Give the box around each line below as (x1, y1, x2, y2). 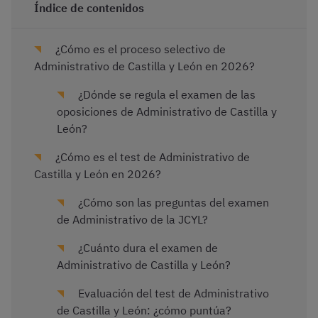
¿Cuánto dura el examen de (75, 241, 218, 256)
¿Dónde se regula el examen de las (75, 87, 256, 102)
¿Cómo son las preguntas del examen (75, 195, 269, 210)
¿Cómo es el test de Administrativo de (53, 150, 250, 165)
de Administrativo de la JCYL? (57, 212, 208, 227)
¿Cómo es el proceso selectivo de (53, 42, 226, 57)
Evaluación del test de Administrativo (75, 286, 269, 301)
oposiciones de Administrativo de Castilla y (57, 104, 277, 119)
